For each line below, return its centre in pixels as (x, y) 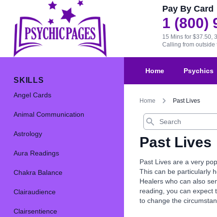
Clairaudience (35, 192)
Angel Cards (32, 95)
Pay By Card (188, 9)
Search (152, 117)
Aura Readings (36, 153)
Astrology (28, 134)
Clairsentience (35, 211)
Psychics (199, 71)
